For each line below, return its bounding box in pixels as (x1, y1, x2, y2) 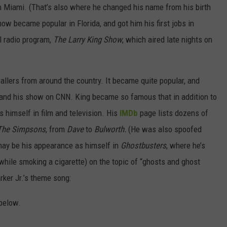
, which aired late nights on (122, 34, 212, 45)
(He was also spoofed (126, 124, 202, 135)
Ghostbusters (121, 140, 166, 151)
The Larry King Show (53, 34, 122, 45)
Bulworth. (94, 124, 126, 135)
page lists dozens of (138, 108, 208, 119)
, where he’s (166, 140, 205, 151)
